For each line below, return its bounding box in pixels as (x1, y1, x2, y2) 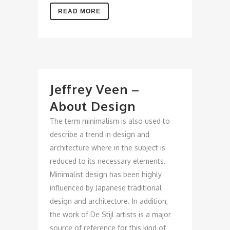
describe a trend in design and (50, 130, 149, 139)
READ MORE (58, 8, 101, 15)
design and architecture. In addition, (50, 197, 168, 205)
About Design (50, 98, 136, 114)
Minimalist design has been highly (50, 170, 162, 179)
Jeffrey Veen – (50, 81, 140, 97)
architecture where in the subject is (50, 143, 165, 152)
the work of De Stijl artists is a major (50, 210, 171, 219)
